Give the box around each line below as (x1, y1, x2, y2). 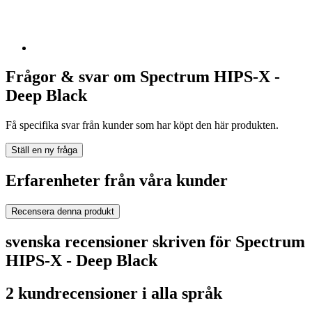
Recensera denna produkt (11, 206, 114, 217)
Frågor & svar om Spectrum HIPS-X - (6, 68, 280, 86)
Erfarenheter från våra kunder (6, 171, 228, 190)
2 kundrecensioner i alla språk (6, 283, 222, 302)
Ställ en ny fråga (11, 145, 77, 156)
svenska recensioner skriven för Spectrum (6, 233, 305, 251)
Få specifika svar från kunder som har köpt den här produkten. (6, 119, 279, 132)
